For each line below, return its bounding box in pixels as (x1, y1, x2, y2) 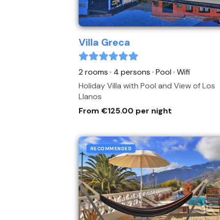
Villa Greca (79, 36, 130, 49)
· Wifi (173, 67, 190, 77)
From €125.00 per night (79, 106, 172, 116)
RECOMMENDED (90, 145, 132, 152)
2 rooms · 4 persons (79, 67, 152, 77)
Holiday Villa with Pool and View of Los (79, 81, 215, 91)
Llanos (79, 91, 102, 102)
